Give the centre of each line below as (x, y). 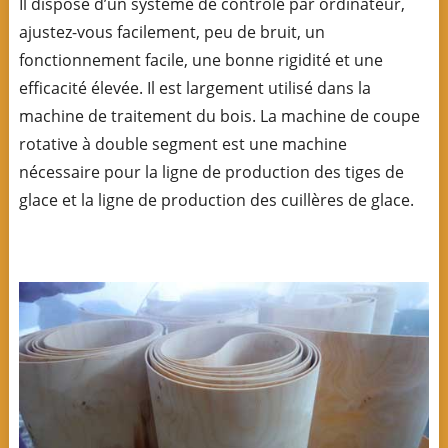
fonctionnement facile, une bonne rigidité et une (200, 60)
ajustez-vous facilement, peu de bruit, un (171, 32)
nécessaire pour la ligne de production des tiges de (211, 172)
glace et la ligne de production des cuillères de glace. (216, 200)
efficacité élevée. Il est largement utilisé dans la (194, 88)
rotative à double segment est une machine (182, 144)
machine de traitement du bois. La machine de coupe (219, 116)
